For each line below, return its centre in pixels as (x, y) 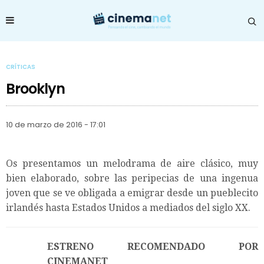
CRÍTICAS (21, 67)
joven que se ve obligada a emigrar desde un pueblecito (132, 193)
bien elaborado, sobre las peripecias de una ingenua (132, 178)
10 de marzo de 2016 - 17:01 (56, 124)
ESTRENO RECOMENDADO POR (153, 246)
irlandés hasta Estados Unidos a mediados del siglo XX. (128, 207)
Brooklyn (36, 88)
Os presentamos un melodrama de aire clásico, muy (132, 163)
